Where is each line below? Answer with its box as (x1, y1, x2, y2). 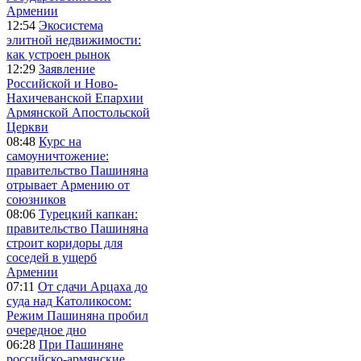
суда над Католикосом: (6, 293, 131, 308)
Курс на (39, 134, 81, 148)
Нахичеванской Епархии (6, 90, 143, 105)
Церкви (6, 119, 48, 134)
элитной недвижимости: (6, 32, 141, 47)
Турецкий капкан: (39, 206, 138, 221)
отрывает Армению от (6, 177, 130, 192)
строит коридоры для (6, 235, 122, 250)
